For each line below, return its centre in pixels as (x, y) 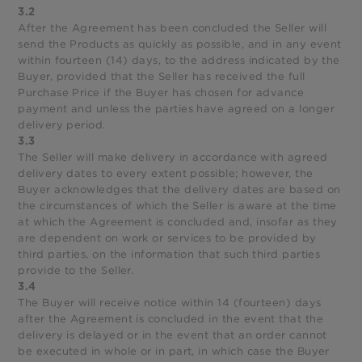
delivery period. (62, 125)
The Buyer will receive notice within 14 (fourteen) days (170, 303)
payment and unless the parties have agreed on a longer (176, 109)
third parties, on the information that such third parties (169, 255)
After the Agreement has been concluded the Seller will (172, 28)
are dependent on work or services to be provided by (167, 238)
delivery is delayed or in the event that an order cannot (173, 335)
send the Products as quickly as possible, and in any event (180, 44)
